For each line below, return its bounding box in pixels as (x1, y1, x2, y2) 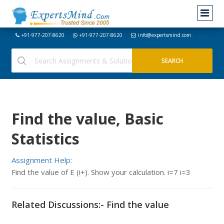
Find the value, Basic (11, 108, 163, 129)
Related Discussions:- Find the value (11, 198, 169, 210)
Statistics (11, 128, 79, 149)
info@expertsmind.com (137, 31, 191, 38)
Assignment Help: (11, 155, 72, 165)
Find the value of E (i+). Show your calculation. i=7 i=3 (11, 167, 190, 177)
